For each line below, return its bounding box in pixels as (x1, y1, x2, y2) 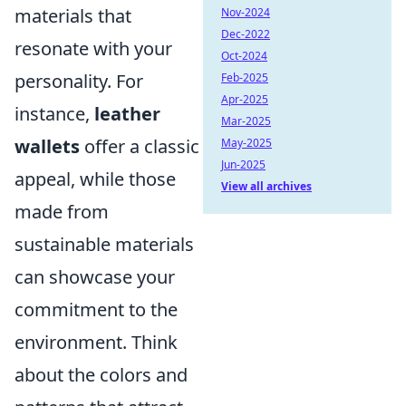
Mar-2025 (221, 113, 271, 129)
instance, (14, 101, 94, 126)
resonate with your (14, 36, 172, 61)
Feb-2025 (221, 70, 268, 85)
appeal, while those (14, 167, 176, 191)
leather (94, 101, 160, 126)
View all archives (221, 179, 312, 194)
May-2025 (221, 135, 272, 150)
